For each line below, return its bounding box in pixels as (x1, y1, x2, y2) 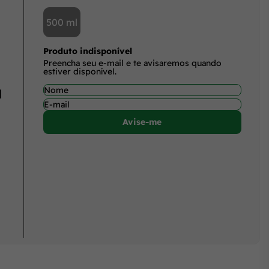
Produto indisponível (43, 45, 132, 56)
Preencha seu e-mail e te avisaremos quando (43, 57, 222, 68)
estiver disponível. (43, 65, 116, 77)
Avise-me (122, 116, 162, 127)
